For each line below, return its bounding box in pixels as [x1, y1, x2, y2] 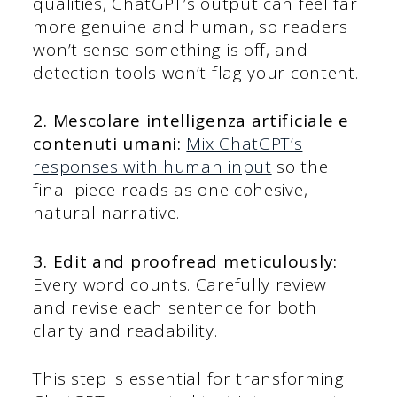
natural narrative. [33, 201, 181, 225]
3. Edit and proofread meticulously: [33, 249, 338, 273]
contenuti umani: [33, 132, 182, 156]
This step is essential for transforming [33, 367, 345, 391]
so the [271, 155, 329, 179]
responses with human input [33, 155, 272, 179]
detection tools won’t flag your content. [33, 60, 359, 84]
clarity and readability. [33, 318, 218, 342]
